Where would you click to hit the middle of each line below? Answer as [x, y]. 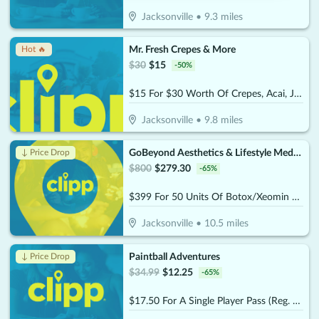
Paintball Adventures [174, 257]
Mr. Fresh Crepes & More [182, 50]
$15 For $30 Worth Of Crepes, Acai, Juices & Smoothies [298, 94]
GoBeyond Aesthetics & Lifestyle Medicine [297, 153]
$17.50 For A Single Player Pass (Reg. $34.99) [296, 301]
